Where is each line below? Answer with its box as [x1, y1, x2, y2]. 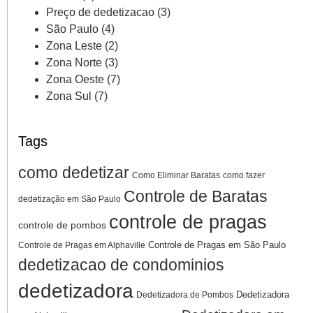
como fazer [223, 170, 265, 180]
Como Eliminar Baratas [132, 170, 220, 180]
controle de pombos [18, 219, 106, 231]
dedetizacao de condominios [18, 255, 224, 274]
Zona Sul [46, 89, 92, 102]
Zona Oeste [46, 73, 104, 85]
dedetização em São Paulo [18, 194, 121, 204]
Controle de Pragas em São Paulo [148, 239, 286, 250]
